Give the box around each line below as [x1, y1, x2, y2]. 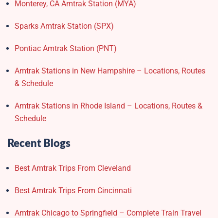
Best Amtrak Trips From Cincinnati [15, 186, 132, 196]
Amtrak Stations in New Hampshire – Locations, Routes [15, 66, 205, 76]
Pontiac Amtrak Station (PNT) [15, 44, 117, 54]
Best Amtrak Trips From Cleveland [15, 163, 131, 173]
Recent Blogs [7, 138, 71, 149]
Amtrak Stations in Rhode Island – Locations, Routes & [15, 101, 202, 111]
